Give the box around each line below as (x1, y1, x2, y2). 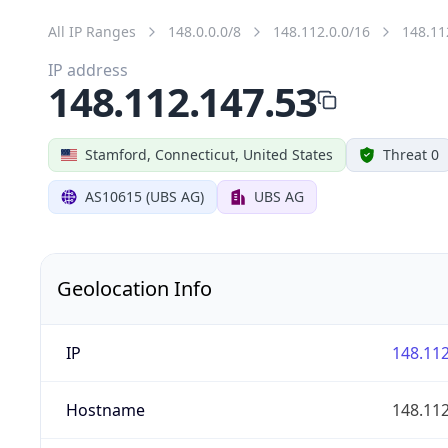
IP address (48, 58, 128, 81)
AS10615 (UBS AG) (85, 186, 204, 206)
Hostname (65, 398, 145, 421)
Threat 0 (383, 144, 439, 164)
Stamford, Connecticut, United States (85, 144, 333, 164)
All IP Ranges (48, 21, 136, 41)
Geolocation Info (57, 274, 212, 302)
